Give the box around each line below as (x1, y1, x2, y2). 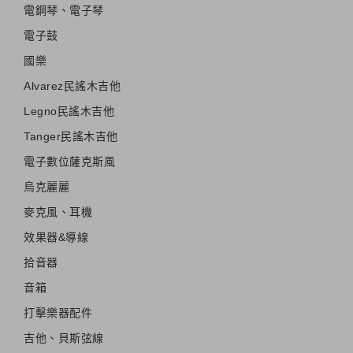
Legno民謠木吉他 (24, 104, 114, 117)
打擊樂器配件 (24, 306, 92, 319)
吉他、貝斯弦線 (24, 331, 104, 344)
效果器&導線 (24, 230, 88, 243)
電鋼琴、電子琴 (24, 3, 104, 17)
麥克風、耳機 (24, 205, 92, 218)
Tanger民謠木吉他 (24, 129, 118, 143)
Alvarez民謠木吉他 (24, 79, 121, 92)
